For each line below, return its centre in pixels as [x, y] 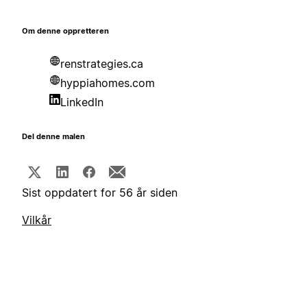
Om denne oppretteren [65, 32]
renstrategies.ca [102, 64]
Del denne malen [53, 137]
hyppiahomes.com [108, 83]
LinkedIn [82, 102]
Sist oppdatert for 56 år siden [100, 193]
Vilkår [37, 220]
